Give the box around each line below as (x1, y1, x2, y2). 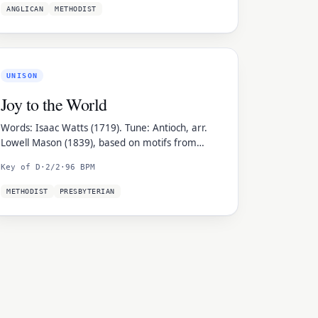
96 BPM (65, 163, 95, 172)
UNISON (6, 72, 38, 79)
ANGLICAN (6, 5, 43, 13)
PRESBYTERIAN (59, 187, 115, 195)
